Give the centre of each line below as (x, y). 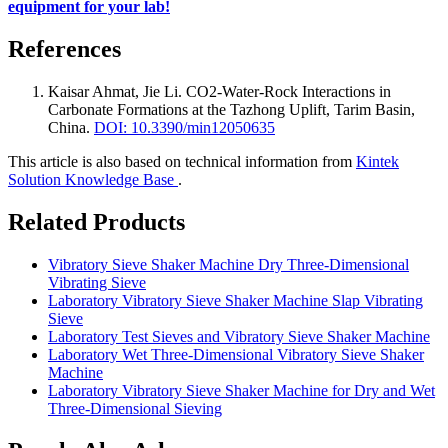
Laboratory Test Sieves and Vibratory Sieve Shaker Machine (239, 336)
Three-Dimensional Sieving (135, 408)
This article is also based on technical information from (182, 161)
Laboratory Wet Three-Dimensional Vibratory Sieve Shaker (236, 354)
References (64, 49)
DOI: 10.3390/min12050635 (184, 127)
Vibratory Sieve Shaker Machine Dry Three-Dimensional (228, 264)
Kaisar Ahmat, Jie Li (113, 91)
